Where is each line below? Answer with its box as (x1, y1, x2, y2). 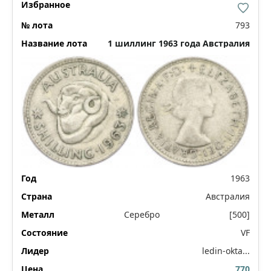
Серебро (124, 209, 160, 220)
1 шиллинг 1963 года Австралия (108, 37, 250, 49)
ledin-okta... (202, 245, 250, 256)
